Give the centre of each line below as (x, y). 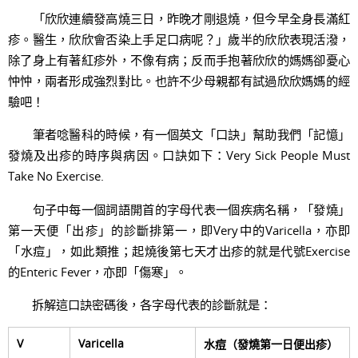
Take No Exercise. (56, 176)
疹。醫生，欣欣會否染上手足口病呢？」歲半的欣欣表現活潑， (179, 39)
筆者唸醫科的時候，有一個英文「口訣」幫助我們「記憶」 (179, 135)
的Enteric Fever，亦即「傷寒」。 (97, 271)
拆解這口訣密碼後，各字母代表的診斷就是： (140, 304)
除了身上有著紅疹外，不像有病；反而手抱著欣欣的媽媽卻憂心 (179, 60)
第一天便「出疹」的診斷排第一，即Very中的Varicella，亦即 (179, 230)
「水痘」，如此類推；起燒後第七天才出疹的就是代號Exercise (179, 251)
